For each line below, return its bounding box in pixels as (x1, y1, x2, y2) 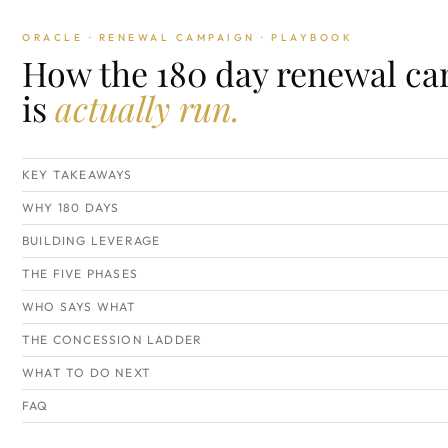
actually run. (55, 85, 240, 131)
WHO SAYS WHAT (22, 299, 137, 314)
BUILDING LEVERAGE (22, 233, 161, 248)
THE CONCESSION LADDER (22, 332, 203, 347)
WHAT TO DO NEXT (22, 365, 151, 380)
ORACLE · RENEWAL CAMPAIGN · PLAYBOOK (22, 31, 353, 44)
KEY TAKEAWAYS (22, 167, 133, 182)
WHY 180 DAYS (22, 200, 120, 215)
